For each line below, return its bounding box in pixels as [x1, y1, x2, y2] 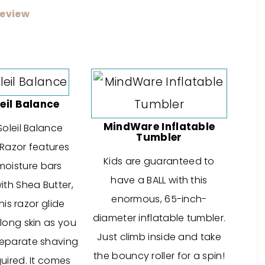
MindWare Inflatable [103, 119, 215, 134]
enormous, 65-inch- [111, 192, 207, 206]
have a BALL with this [111, 173, 208, 187]
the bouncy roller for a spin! [93, 249, 225, 263]
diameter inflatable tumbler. [92, 211, 226, 225]
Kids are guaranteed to [104, 154, 215, 168]
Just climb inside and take [97, 230, 221, 244]
